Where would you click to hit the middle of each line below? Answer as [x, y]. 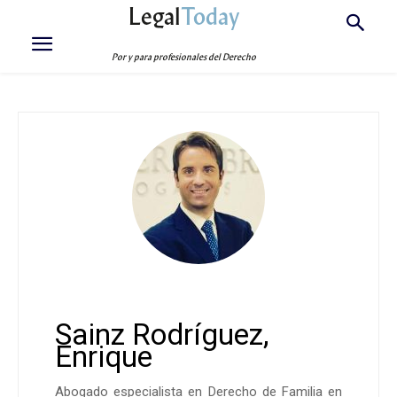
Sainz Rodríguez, [162, 335]
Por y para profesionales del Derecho [184, 57]
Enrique [104, 357]
